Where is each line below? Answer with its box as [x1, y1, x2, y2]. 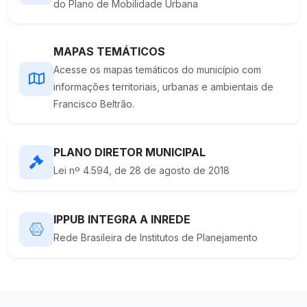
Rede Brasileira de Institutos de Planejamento [53, 232, 258, 244]
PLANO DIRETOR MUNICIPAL [53, 145, 206, 160]
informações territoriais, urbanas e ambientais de [53, 81, 273, 93]
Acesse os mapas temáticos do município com [53, 64, 261, 76]
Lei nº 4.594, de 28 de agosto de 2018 [53, 164, 230, 177]
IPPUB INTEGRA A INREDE [53, 212, 191, 227]
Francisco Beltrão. [53, 98, 134, 110]
